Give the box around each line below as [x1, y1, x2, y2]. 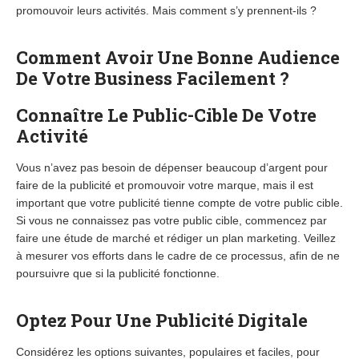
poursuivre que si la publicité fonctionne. [16, 267, 220, 280]
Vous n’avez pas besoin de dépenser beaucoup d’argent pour [16, 161, 328, 174]
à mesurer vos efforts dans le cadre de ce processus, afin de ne [16, 249, 340, 262]
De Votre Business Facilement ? [16, 67, 289, 90]
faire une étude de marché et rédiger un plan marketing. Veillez [16, 232, 336, 244]
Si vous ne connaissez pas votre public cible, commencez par [16, 214, 327, 227]
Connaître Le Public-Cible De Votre [16, 103, 317, 127]
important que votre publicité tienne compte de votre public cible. [16, 196, 343, 209]
